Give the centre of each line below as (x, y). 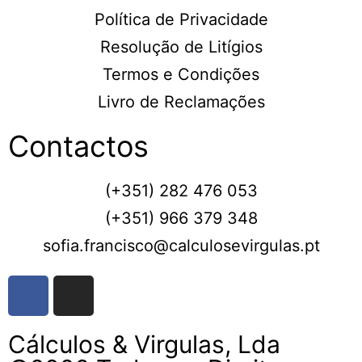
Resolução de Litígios (181, 46)
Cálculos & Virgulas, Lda (144, 344)
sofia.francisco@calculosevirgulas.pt (181, 245)
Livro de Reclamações (181, 101)
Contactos (78, 146)
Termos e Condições (181, 74)
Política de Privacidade (181, 19)
